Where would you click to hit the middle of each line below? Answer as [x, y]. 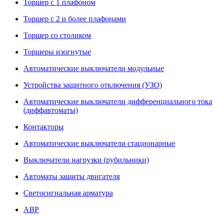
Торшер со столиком [57, 35]
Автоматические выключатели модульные [94, 68]
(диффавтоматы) [51, 110]
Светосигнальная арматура [68, 193]
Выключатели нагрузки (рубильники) [86, 160]
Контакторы [44, 127]
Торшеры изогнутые [57, 52]
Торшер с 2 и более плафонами [75, 19]
